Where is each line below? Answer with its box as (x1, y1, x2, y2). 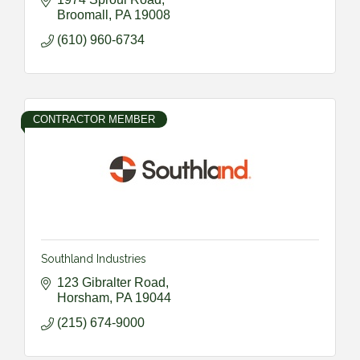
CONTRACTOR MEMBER (33, 112, 155, 125)
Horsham (57, 290, 109, 305)
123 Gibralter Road (57, 275, 166, 289)
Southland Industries (41, 252, 146, 265)
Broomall (57, 7, 108, 22)
